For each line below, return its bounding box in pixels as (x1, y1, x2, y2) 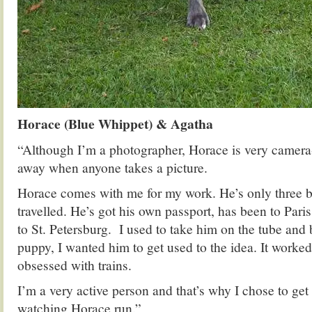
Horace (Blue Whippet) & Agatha (17, 114, 213, 134)
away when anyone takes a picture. (17, 158, 208, 176)
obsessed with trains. (17, 256, 132, 274)
